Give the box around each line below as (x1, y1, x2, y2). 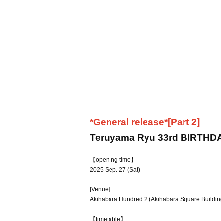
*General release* (90, 117, 168, 127)
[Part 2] (168, 117, 200, 127)
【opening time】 (90, 156, 137, 163)
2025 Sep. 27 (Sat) (90, 166, 140, 173)
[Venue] (90, 186, 110, 193)
